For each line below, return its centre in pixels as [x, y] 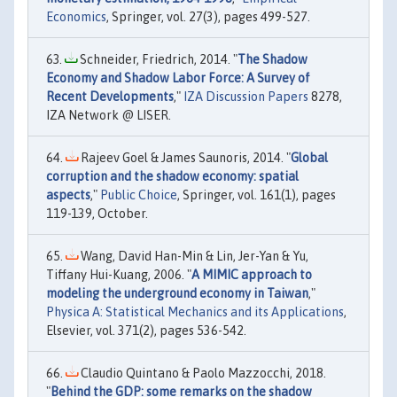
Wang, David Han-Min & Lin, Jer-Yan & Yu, [193, 257]
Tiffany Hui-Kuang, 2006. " [119, 275]
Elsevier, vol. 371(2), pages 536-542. [146, 331]
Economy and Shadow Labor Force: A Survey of [178, 78]
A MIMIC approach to [252, 275]
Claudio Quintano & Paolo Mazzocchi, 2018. [202, 374]
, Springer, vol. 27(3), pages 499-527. [208, 17]
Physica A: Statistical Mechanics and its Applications [195, 312]
